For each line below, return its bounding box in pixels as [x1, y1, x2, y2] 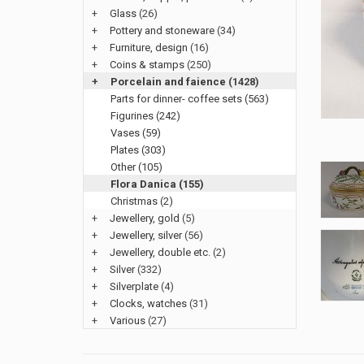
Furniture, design [110, 41, 188, 54]
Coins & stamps [110, 58, 184, 71]
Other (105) [110, 161, 162, 173]
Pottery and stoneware [110, 24, 214, 37]
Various [110, 314, 145, 327]
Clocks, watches [110, 297, 187, 310]
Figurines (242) [110, 110, 180, 122]
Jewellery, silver [110, 229, 182, 241]
